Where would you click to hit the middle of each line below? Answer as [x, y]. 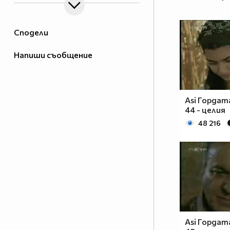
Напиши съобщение [53, 55]
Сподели [31, 32]
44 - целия [205, 110]
